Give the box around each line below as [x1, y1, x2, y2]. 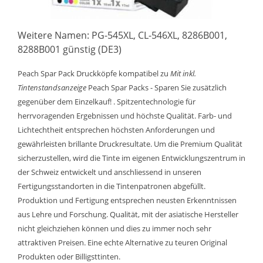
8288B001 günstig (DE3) [18, 43, 122, 56]
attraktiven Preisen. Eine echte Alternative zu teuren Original [18, 237, 227, 248]
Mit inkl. [170, 68, 196, 79]
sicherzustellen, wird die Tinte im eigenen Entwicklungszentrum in [18, 153, 245, 163]
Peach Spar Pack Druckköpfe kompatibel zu [18, 68, 170, 79]
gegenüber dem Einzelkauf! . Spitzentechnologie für [18, 96, 195, 107]
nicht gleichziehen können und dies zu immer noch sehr [18, 223, 211, 234]
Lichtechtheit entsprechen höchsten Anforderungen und [18, 124, 215, 135]
